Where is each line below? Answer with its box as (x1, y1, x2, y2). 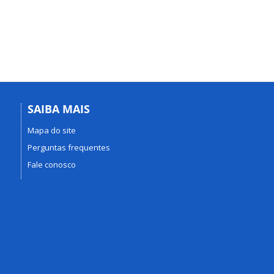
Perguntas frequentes (27, 141, 110, 153)
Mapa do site (27, 124, 76, 136)
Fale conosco (27, 158, 76, 170)
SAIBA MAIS (27, 102, 90, 117)
